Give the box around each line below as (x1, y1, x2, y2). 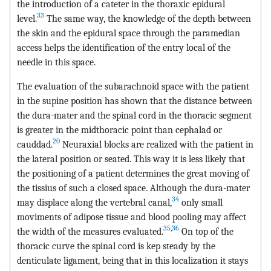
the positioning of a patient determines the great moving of (17, 167, 249, 179)
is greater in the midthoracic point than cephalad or (17, 123, 222, 135)
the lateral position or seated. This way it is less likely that (17, 152, 245, 165)
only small (179, 196, 223, 208)
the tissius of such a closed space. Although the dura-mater (17, 181, 250, 194)
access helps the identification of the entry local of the (17, 41, 230, 53)
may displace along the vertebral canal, (17, 196, 172, 208)
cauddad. (17, 138, 53, 150)
